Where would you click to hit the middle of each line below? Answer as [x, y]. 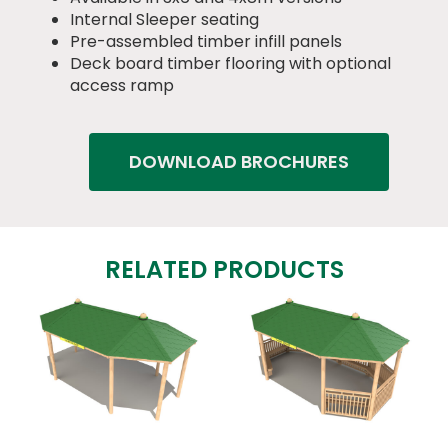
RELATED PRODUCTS [224, 270]
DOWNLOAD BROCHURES [239, 162]
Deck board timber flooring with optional [230, 64]
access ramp [122, 86]
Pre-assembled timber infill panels [206, 42]
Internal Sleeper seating [164, 20]
